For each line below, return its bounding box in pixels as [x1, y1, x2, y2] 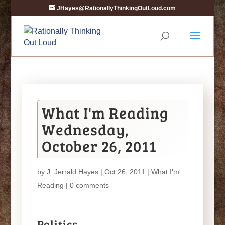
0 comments [69, 181, 109, 189]
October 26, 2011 [41, 136, 157, 156]
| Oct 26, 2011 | [98, 168, 151, 176]
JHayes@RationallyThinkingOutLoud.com [57, 5, 176, 12]
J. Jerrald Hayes [46, 168, 98, 176]
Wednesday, [41, 119, 129, 139]
